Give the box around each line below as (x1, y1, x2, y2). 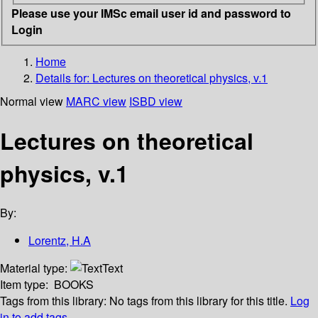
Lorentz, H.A (28, 232, 91, 249)
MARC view (66, 92, 126, 109)
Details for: (35, 69, 92, 86)
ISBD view (129, 92, 182, 109)
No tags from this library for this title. (109, 292, 287, 309)
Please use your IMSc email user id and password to (11, 4, 291, 21)
